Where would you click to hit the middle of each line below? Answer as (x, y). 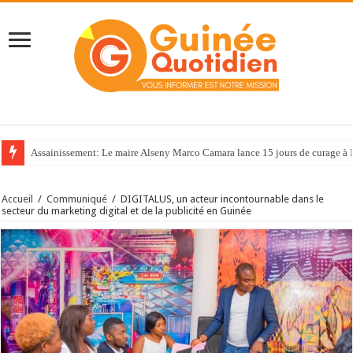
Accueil (18, 199)
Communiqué (77, 199)
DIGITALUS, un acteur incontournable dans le (223, 199)
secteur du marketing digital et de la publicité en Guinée (127, 211)
